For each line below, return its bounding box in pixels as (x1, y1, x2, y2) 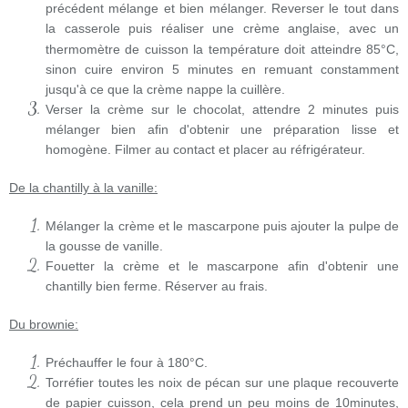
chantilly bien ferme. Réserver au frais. (46, 279, 268, 294)
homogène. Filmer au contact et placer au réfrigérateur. (46, 142, 365, 158)
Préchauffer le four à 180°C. (46, 355, 208, 371)
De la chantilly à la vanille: (9, 180, 158, 196)
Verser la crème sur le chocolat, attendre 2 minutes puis (46, 102, 399, 117)
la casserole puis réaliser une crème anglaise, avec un (46, 21, 399, 36)
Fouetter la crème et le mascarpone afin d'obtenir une (46, 259, 399, 274)
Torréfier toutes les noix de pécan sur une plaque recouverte (46, 375, 399, 391)
